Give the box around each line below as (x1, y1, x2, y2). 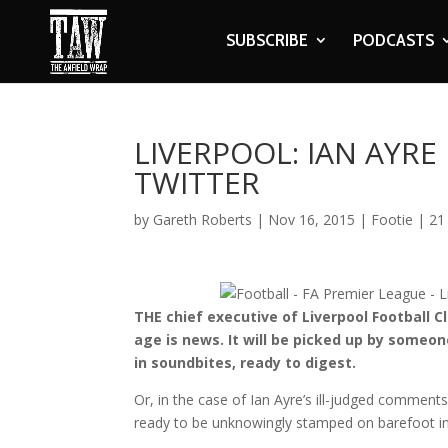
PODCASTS (352, 29, 434, 51)
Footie (371, 210, 414, 229)
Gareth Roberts (153, 210, 253, 229)
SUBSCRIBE (225, 29, 308, 51)
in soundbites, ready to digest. (134, 353, 357, 372)
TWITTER (134, 162, 261, 203)
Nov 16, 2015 (268, 210, 356, 229)
